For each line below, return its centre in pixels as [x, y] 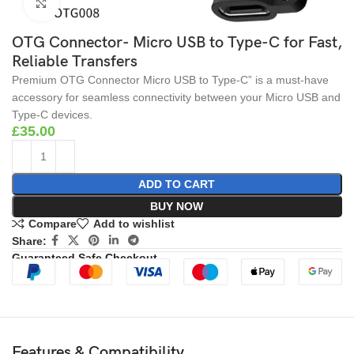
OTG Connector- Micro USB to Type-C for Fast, [177, 42]
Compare [52, 224]
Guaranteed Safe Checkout [85, 258]
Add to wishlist [134, 224]
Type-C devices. [52, 114]
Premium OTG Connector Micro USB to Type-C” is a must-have [170, 79]
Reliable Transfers [75, 61]
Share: [29, 241]
